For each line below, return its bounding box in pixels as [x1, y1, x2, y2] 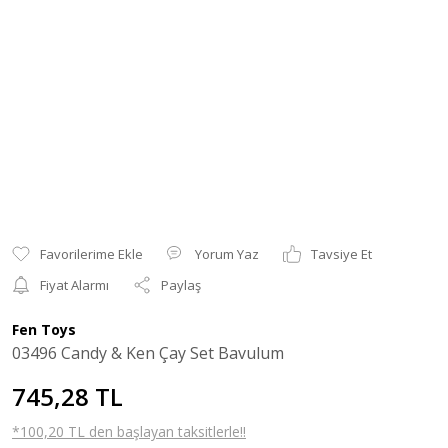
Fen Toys [12, 319, 76, 339]
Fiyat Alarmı [40, 275, 109, 294]
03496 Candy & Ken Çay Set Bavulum [12, 341, 284, 364]
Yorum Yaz [195, 244, 259, 263]
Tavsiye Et [311, 244, 372, 263]
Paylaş [161, 275, 201, 294]
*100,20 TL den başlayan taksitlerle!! [12, 421, 246, 441]
